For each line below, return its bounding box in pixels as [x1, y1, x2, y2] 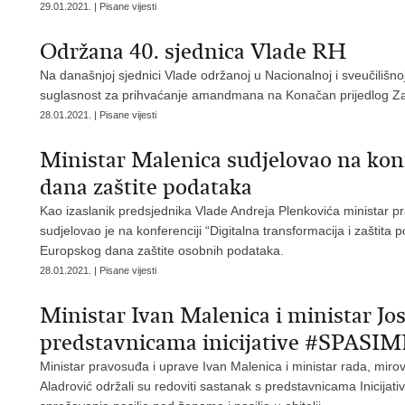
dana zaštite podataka [40, 174, 252, 201]
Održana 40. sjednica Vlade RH [40, 38, 346, 65]
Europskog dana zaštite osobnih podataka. [40, 243, 284, 258]
